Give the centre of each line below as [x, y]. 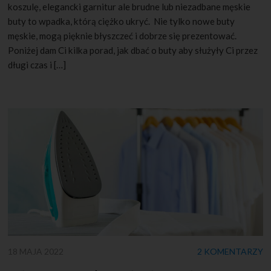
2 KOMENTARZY [230, 251]
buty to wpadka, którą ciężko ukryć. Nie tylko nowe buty [122, 21]
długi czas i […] [37, 65]
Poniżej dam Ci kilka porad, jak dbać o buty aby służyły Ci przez [133, 51]
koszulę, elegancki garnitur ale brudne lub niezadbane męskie [129, 7]
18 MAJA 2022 [36, 251]
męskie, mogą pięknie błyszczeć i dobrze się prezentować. [122, 36]
